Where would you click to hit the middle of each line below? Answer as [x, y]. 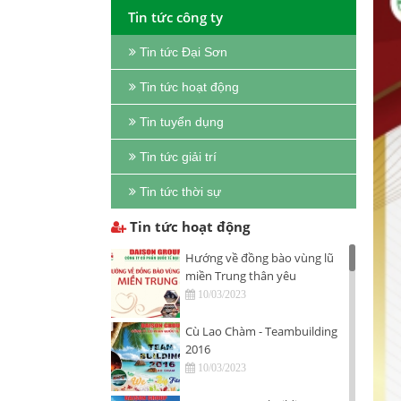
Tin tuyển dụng [182, 122]
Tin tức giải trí [178, 157]
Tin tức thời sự [180, 192]
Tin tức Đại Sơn [183, 52]
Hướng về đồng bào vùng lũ [260, 258]
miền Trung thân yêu [241, 276]
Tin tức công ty [175, 17]
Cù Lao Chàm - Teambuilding [261, 331]
